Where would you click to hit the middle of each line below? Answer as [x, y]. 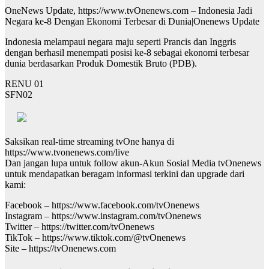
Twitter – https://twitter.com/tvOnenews [80, 227]
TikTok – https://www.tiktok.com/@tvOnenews [95, 238]
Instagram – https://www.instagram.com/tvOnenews [103, 216]
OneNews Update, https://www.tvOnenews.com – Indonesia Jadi [128, 11]
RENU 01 [24, 84]
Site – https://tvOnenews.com [60, 249]
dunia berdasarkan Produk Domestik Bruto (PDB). [101, 64]
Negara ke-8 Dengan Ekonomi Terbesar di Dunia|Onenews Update [132, 22]
